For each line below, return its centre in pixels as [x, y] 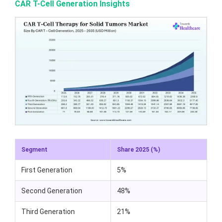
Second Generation [52, 191]
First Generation [47, 170]
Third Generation [48, 211]
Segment [34, 149]
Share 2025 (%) [139, 149]
